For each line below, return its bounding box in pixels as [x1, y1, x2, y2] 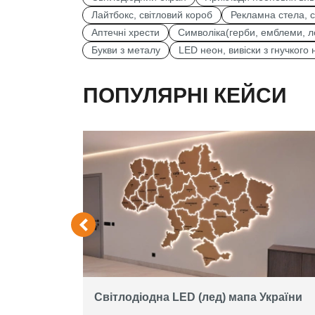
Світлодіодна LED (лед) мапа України [94, 290, 302, 303]
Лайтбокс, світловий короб [91, 9, 212, 20]
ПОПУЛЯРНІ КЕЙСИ [83, 83, 287, 107]
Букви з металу [91, 44, 160, 56]
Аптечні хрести [91, 27, 160, 38]
